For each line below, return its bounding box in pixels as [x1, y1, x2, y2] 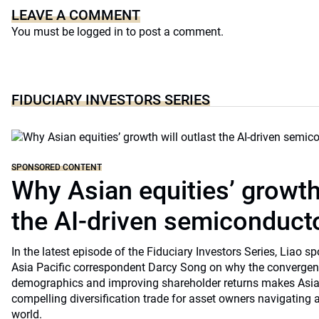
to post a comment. [123, 25, 224, 38]
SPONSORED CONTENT [11, 162, 102, 172]
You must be [11, 25, 77, 38]
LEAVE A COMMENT [11, 6, 140, 23]
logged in [77, 25, 123, 38]
